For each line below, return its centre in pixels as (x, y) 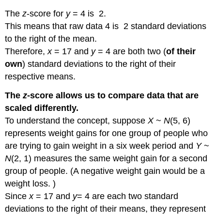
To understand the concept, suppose (77, 120)
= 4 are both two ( (131, 52)
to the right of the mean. (51, 39)
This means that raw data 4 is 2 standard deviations (106, 26)
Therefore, (26, 52)
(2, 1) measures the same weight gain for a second (109, 158)
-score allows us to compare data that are (113, 95)
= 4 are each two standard (128, 196)
